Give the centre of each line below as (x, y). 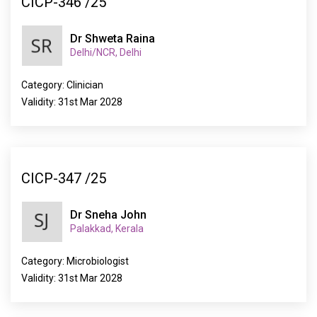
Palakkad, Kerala (107, 229)
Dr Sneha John (108, 215)
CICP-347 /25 (64, 178)
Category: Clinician (62, 85)
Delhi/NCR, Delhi (106, 52)
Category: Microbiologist (75, 261)
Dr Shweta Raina (113, 39)
